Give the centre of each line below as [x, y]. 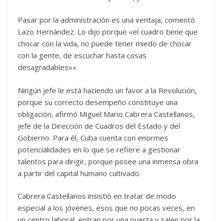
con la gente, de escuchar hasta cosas [82, 55]
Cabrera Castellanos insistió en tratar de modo [97, 196]
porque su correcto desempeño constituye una [98, 102]
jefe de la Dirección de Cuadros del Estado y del [99, 126]
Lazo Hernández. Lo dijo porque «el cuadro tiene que [108, 32]
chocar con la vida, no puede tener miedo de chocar [105, 43]
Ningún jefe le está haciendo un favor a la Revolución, [107, 90]
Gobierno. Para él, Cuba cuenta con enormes [93, 137]
